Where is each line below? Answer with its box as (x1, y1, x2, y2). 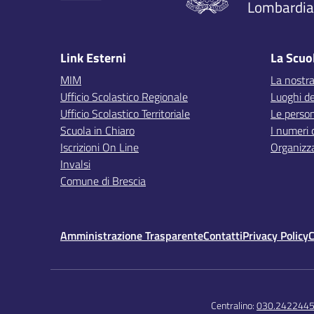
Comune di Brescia (60, 172, 146, 189)
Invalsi (60, 156, 90, 172)
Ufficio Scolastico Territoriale (60, 105, 190, 122)
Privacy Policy (243, 227, 308, 244)
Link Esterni (60, 48, 126, 67)
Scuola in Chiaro (60, 122, 135, 139)
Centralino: (211, 298, 257, 313)
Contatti (203, 227, 243, 244)
